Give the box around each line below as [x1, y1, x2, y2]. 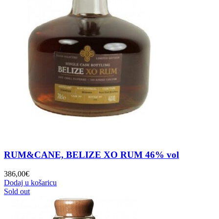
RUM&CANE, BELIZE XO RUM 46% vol [4, 149, 179, 160]
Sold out [4, 187, 30, 196]
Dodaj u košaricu [4, 178, 57, 187]
